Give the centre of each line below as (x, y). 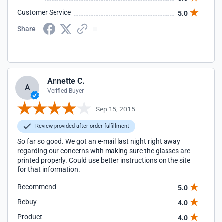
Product (30, 217)
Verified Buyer (65, 91)
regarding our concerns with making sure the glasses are (104, 151)
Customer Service (44, 12)
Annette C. (66, 81)
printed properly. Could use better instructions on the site (104, 160)
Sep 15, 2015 (115, 109)
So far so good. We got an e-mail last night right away (99, 141)
